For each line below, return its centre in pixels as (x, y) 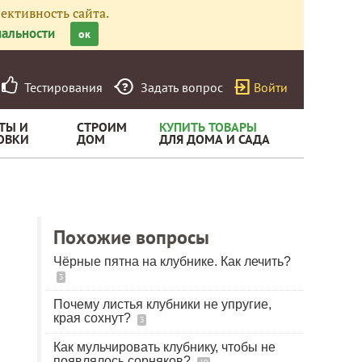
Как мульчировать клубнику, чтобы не (164, 347)
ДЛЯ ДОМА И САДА (215, 139)
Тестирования (60, 87)
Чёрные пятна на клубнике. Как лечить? (172, 261)
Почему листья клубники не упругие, (162, 304)
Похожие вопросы (131, 237)
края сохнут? (94, 318)
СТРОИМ (102, 127)
